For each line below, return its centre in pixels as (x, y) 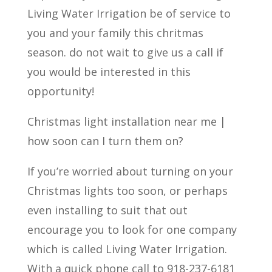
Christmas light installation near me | (126, 121)
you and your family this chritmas (115, 32)
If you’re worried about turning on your (130, 171)
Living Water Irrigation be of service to (129, 13)
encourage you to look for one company (132, 229)
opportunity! (60, 91)
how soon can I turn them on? (105, 141)
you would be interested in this (109, 71)
